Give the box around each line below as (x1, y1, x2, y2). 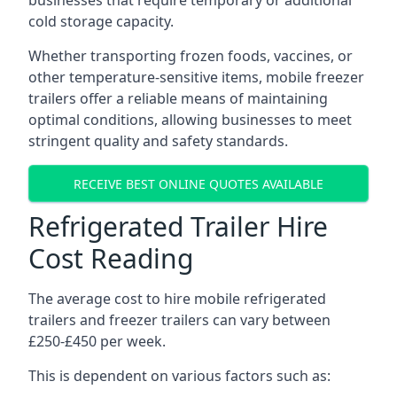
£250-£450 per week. (28, 331, 166, 351)
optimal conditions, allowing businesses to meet (28, 110, 352, 129)
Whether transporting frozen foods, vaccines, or (28, 46, 353, 66)
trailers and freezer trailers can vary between (28, 310, 331, 330)
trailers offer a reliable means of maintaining (28, 89, 328, 108)
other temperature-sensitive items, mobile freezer (28, 67, 364, 87)
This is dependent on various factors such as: (28, 366, 331, 385)
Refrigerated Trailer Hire (28, 208, 328, 245)
